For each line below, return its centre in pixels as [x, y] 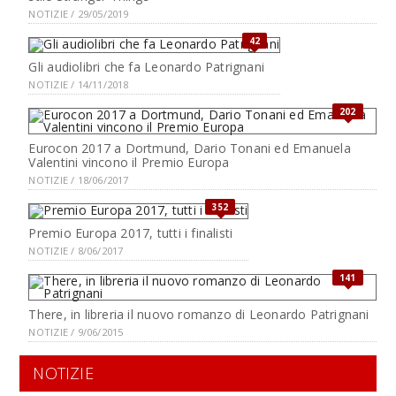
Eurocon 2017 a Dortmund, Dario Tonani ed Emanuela [190, 148]
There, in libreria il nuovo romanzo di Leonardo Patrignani [199, 314]
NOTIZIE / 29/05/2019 [79, 14]
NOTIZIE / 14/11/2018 [79, 84]
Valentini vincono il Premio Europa [129, 162]
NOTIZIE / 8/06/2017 [76, 251]
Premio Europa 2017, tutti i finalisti [131, 233]
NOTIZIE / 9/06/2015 [76, 332]
